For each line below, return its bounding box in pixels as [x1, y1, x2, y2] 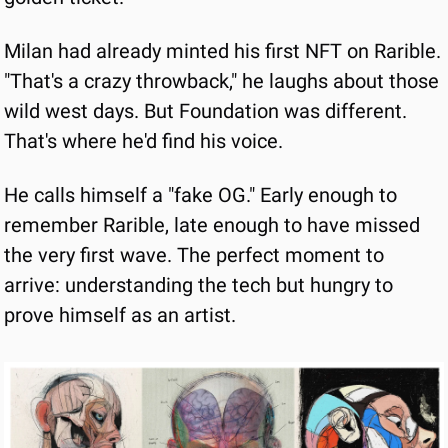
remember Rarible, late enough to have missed [4, 213, 420, 237]
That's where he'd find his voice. [4, 129, 283, 153]
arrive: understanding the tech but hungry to [4, 273, 393, 297]
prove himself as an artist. [4, 303, 236, 327]
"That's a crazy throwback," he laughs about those [4, 69, 439, 93]
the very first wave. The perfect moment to [4, 243, 384, 267]
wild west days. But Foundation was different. [4, 99, 407, 123]
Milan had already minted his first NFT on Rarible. [4, 39, 441, 63]
